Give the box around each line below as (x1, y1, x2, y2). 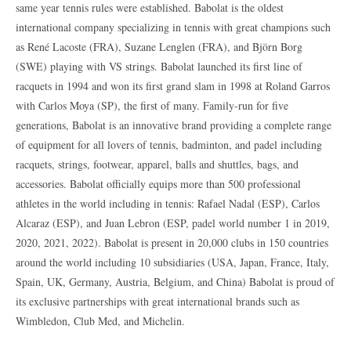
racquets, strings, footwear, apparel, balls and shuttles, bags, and (16, 156, 299, 172)
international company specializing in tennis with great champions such (16, 19, 331, 34)
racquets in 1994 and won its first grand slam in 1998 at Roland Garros (16, 78, 330, 93)
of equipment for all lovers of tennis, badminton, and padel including (16, 136, 322, 152)
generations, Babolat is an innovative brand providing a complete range (16, 117, 331, 132)
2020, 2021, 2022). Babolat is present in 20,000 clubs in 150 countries (16, 234, 328, 250)
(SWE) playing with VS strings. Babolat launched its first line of (16, 58, 302, 74)
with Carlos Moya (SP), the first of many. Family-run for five (16, 97, 288, 113)
